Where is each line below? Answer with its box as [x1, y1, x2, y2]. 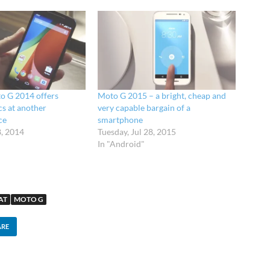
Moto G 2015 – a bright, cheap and [98, 90, 227, 101]
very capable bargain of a [98, 102, 191, 113]
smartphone [98, 115, 143, 125]
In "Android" [98, 139, 145, 149]
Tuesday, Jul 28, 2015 [98, 127, 177, 137]
